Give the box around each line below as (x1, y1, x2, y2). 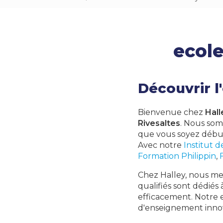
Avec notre (138, 140, 184, 150)
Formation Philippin (138, 151, 216, 161)
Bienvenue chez (138, 108, 205, 117)
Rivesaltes (138, 118, 180, 128)
